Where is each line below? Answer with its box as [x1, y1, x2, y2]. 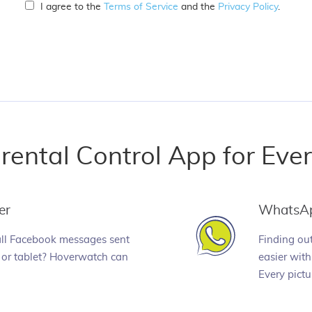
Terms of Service [104, 1, 178, 12]
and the [178, 1, 218, 12]
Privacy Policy [218, 1, 278, 12]
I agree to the [40, 1, 104, 12]
